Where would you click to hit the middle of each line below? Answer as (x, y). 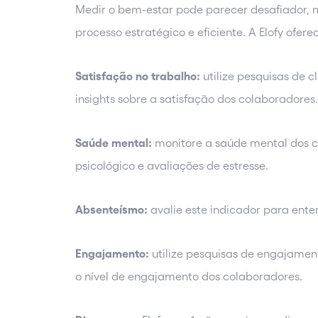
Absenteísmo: (111, 210)
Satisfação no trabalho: (138, 76)
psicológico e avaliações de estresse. (173, 166)
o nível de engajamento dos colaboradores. (190, 276)
